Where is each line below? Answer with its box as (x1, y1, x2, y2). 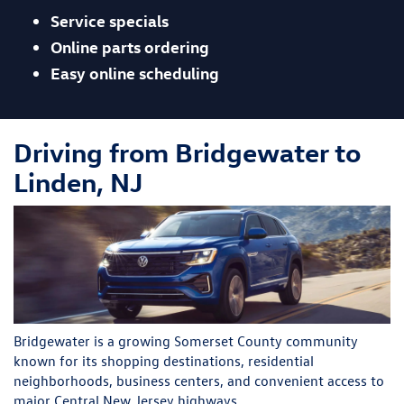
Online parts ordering (50, 35, 209, 57)
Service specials (50, 9, 169, 31)
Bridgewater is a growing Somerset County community (14, 331, 358, 350)
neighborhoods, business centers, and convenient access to (14, 371, 384, 390)
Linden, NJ (14, 165, 142, 199)
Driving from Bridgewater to (14, 135, 361, 170)
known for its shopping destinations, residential (14, 351, 314, 370)
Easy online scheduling (50, 61, 219, 83)
